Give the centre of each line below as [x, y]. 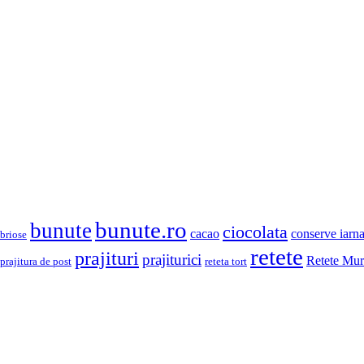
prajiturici [172, 259]
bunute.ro [141, 230]
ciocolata [255, 232]
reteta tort [226, 261]
